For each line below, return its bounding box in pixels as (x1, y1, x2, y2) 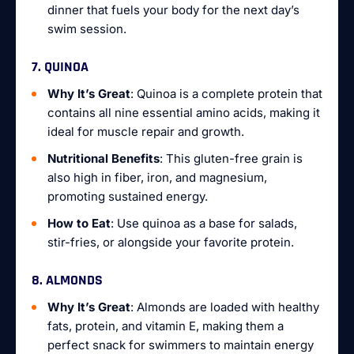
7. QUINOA (32, 58, 88, 76)
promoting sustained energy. (47, 189, 208, 204)
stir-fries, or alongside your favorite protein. (47, 235, 294, 250)
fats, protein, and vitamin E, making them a (47, 318, 284, 333)
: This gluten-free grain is (160, 151, 303, 166)
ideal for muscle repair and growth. (47, 124, 244, 139)
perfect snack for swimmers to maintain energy (47, 337, 314, 352)
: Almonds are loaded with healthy (130, 299, 319, 314)
